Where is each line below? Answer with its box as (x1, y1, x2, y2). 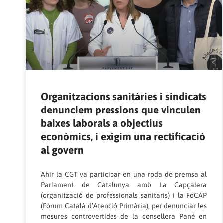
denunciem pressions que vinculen (41, 103, 201, 115)
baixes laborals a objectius (41, 116, 163, 129)
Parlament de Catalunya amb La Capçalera (41, 180, 207, 189)
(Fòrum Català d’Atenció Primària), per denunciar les (41, 201, 207, 210)
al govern (41, 143, 84, 156)
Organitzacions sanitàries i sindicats (41, 90, 206, 102)
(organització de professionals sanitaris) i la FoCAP (41, 191, 207, 199)
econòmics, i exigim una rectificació (41, 130, 205, 142)
